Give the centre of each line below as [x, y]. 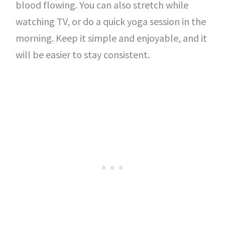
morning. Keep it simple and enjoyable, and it [111, 38]
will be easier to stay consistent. [82, 54]
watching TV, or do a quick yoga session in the [110, 21]
